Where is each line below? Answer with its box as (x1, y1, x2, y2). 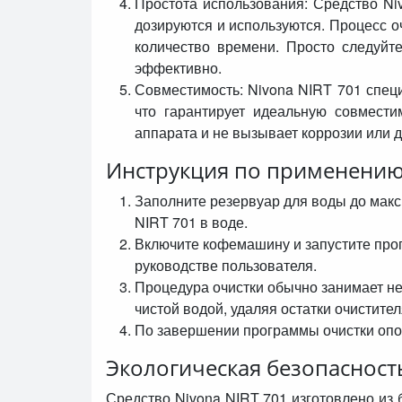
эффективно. (135, 57, 222, 78)
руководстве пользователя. (135, 255, 317, 275)
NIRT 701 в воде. (135, 212, 248, 232)
